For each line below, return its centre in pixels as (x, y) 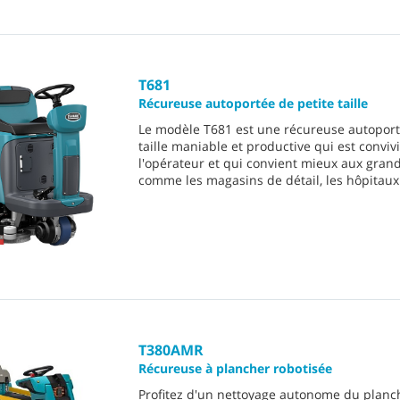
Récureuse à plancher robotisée (235, 369)
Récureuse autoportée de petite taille (253, 103)
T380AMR (171, 350)
